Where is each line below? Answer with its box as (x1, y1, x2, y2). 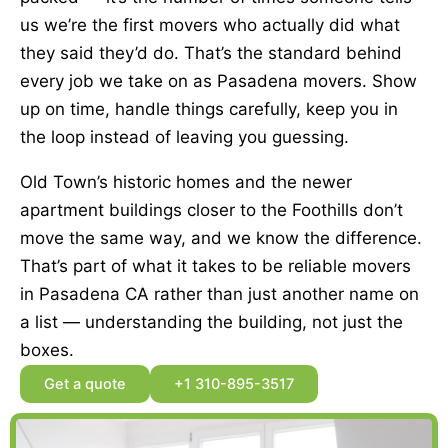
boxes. (20, 340, 74, 361)
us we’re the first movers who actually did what (20, 15, 400, 36)
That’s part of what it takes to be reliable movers (20, 256, 411, 277)
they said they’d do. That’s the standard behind (20, 43, 402, 64)
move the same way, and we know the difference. (20, 228, 422, 249)
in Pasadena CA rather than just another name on (20, 284, 419, 305)
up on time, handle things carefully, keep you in (20, 99, 398, 120)
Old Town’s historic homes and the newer (20, 172, 352, 193)
